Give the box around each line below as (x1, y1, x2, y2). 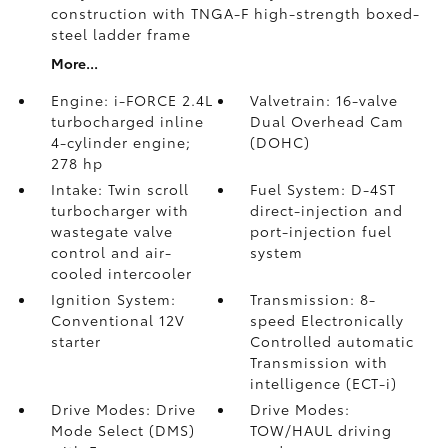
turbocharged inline (50, 111, 204, 131)
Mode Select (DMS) (50, 420, 195, 440)
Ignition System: (50, 289, 176, 309)
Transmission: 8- (250, 289, 377, 309)
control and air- (50, 242, 172, 262)
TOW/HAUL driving (250, 420, 393, 440)
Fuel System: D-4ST (250, 179, 397, 199)
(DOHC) (250, 132, 311, 152)
